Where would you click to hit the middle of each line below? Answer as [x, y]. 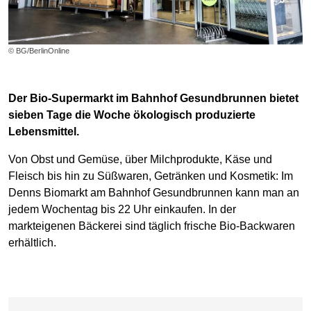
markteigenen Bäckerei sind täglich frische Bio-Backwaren [152, 226]
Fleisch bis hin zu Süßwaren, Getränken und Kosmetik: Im [151, 176]
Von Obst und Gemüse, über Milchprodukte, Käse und [140, 159]
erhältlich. [32, 242]
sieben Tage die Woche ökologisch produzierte [132, 115]
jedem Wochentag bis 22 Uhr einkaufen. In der [122, 209]
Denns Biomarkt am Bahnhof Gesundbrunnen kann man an [154, 192]
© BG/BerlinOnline [39, 50]
